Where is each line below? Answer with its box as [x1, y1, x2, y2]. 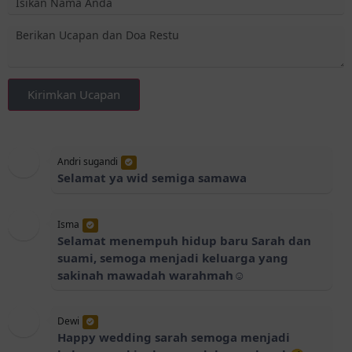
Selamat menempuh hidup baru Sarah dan [57, 233, 311, 248]
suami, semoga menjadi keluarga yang [57, 250, 288, 266]
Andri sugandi [57, 155, 118, 168]
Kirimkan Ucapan [27, 86, 120, 102]
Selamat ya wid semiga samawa [57, 170, 247, 185]
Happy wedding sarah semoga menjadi [57, 329, 290, 345]
